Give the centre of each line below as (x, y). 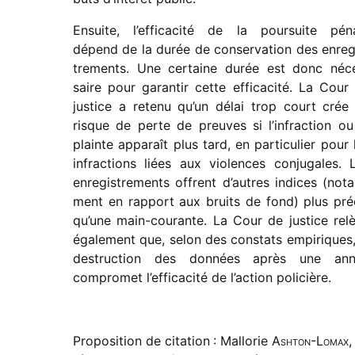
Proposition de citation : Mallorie (172, 341)
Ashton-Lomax (310, 341)
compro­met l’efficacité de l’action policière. (204, 278)
